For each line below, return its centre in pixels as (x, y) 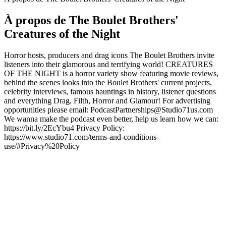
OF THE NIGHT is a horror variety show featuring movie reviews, (111, 73)
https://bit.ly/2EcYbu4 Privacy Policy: (64, 128)
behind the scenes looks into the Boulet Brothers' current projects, (108, 82)
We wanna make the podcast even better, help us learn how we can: (111, 119)
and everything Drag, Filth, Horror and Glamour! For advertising (107, 100)
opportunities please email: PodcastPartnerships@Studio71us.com (108, 109)
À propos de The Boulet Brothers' (91, 20)
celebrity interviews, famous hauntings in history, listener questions (110, 91)
